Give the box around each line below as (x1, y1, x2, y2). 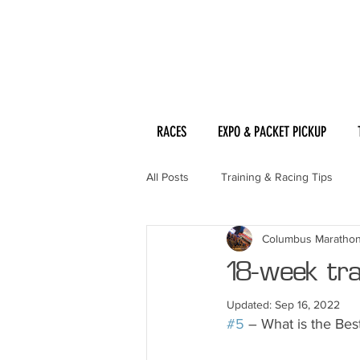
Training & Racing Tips (221, 170, 333, 183)
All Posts (146, 170, 189, 183)
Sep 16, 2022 (275, 298, 340, 311)
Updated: (227, 298, 275, 311)
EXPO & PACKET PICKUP (218, 123, 326, 141)
